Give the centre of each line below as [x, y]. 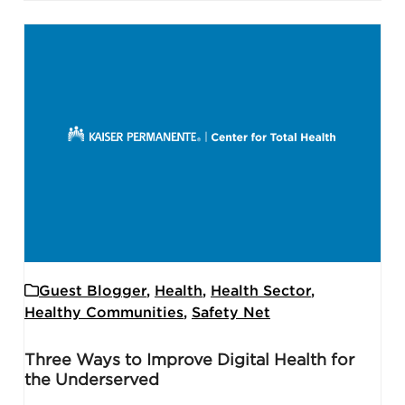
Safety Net [231, 312]
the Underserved [91, 380]
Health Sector [260, 291]
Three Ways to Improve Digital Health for [189, 360]
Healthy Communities [104, 312]
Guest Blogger [92, 291]
